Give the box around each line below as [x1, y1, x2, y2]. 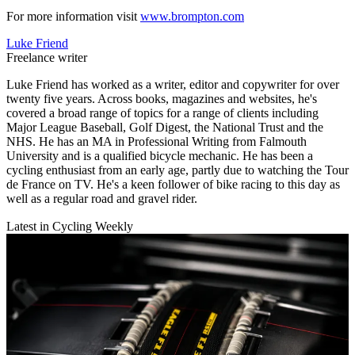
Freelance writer [6, 51, 87, 65]
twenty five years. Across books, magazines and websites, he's [6, 92, 317, 106]
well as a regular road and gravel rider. [6, 192, 197, 206]
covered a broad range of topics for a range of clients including [6, 106, 319, 120]
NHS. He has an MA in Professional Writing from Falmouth [6, 135, 307, 149]
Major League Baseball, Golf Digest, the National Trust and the [6, 120, 323, 135]
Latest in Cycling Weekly [6, 219, 133, 234]
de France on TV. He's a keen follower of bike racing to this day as [6, 177, 340, 192]
